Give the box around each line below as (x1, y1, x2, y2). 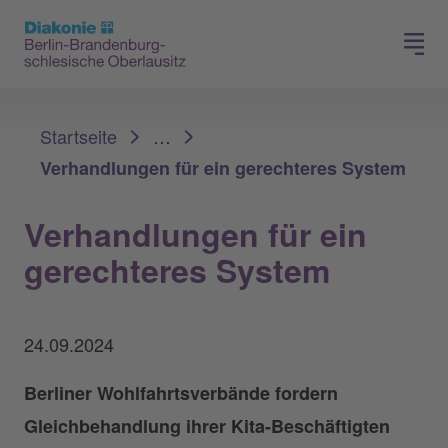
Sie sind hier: (14, 92, 118, 118)
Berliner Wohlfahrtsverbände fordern (24, 380, 338, 406)
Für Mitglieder (276, 7, 396, 34)
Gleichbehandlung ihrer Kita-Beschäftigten (24, 413, 390, 439)
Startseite (40, 123, 117, 149)
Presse (82, 7, 142, 34)
